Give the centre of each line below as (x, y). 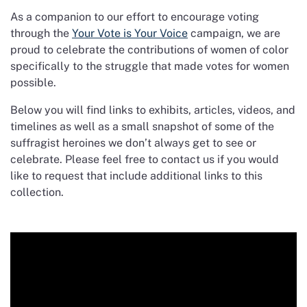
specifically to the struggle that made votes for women (150, 66)
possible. (35, 82)
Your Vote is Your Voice (130, 33)
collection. (37, 192)
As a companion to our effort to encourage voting (135, 16)
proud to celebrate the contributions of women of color (149, 49)
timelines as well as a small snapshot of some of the (142, 126)
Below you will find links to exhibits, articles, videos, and (153, 110)
